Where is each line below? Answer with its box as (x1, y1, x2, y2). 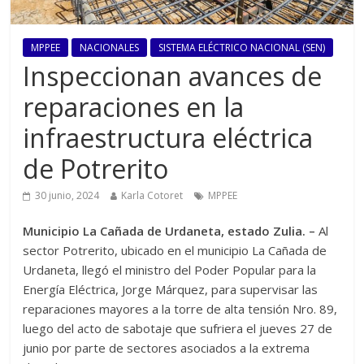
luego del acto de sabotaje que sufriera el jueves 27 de (23, 320, 333, 337)
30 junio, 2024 (35, 188, 100, 203)
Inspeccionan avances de (23, 58, 323, 94)
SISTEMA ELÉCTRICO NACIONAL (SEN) (158, 41, 326, 55)
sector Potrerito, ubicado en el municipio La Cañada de (23, 242, 327, 259)
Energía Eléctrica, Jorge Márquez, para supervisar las (23, 281, 318, 298)
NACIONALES (80, 41, 140, 55)
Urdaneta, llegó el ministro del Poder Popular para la (23, 262, 317, 279)
